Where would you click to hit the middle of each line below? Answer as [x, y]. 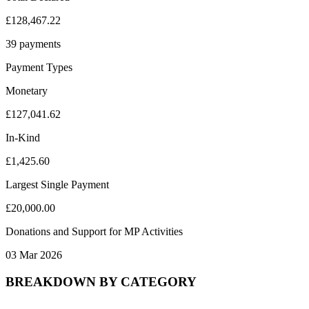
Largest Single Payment [57, 184]
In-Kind [23, 137]
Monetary [27, 90]
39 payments [33, 43]
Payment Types [39, 67]
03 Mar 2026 [34, 255]
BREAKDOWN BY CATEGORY [101, 281]
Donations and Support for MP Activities [94, 231]
